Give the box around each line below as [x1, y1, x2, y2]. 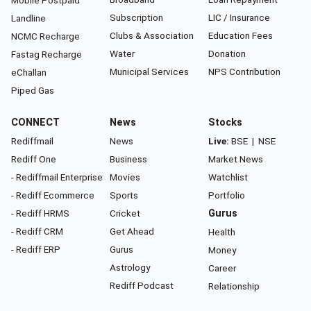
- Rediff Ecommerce [11, 190, 94, 201]
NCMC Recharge [11, 31, 80, 42]
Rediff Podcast [110, 280, 174, 292]
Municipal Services [110, 66, 189, 78]
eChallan [11, 67, 47, 78]
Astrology [110, 262, 150, 274]
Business [110, 153, 147, 165]
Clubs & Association [110, 30, 194, 42]
